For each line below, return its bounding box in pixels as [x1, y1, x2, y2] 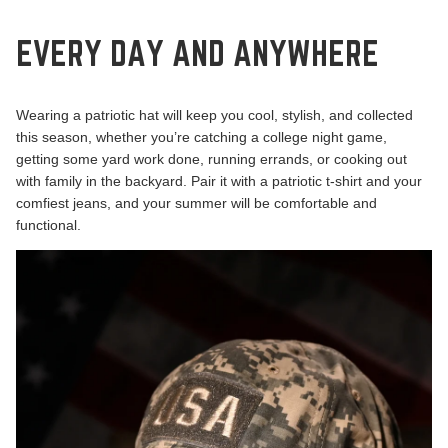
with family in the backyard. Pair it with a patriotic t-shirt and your [16, 173, 422, 189]
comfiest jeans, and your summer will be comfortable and [16, 195, 377, 211]
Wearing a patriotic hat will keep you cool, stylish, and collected [16, 107, 413, 123]
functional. [16, 217, 81, 233]
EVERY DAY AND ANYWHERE [16, 38, 379, 71]
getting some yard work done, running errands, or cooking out [16, 151, 407, 167]
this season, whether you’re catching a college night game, [16, 129, 387, 145]
